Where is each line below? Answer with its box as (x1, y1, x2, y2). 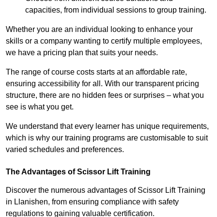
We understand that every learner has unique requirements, (6, 122, 209, 131)
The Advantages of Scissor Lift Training (6, 168, 151, 176)
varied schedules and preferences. (6, 145, 124, 154)
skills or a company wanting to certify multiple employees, (6, 37, 202, 46)
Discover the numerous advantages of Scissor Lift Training (6, 186, 205, 195)
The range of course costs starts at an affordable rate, (6, 68, 187, 77)
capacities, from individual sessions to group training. (25, 6, 206, 15)
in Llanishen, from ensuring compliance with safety (6, 198, 179, 206)
